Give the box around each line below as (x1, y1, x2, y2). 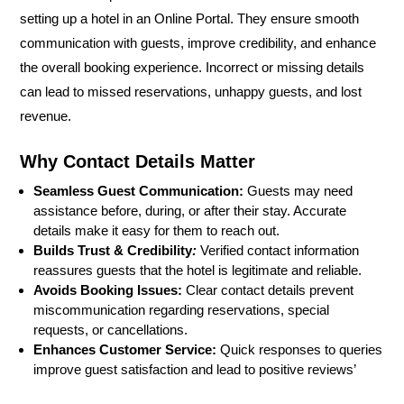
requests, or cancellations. (33, 321, 188, 337)
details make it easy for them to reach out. (33, 222, 280, 238)
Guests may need (247, 182, 353, 198)
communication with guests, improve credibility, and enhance (20, 34, 376, 50)
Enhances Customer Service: (33, 341, 216, 357)
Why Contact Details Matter (20, 151, 255, 171)
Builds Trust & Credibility (33, 242, 192, 258)
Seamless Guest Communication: (33, 182, 247, 198)
